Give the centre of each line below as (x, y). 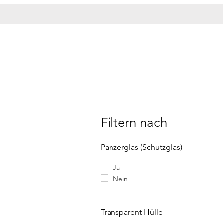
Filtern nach (134, 122)
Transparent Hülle (132, 212)
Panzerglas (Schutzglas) (141, 147)
